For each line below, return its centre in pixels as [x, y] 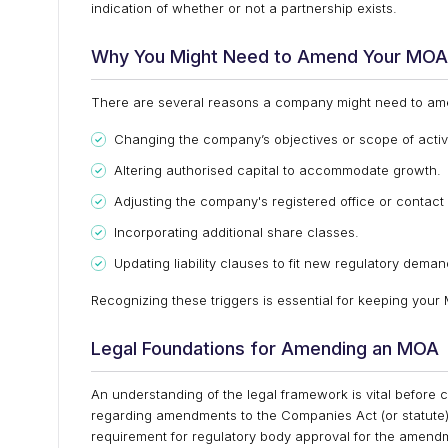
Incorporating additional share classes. [236, 232]
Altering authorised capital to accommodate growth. [277, 170]
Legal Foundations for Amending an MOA [265, 348]
